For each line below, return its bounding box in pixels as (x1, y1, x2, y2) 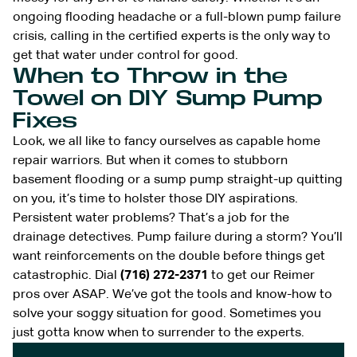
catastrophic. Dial (13, 269, 120, 282)
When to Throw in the (13, 64, 288, 88)
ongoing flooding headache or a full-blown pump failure (13, 10, 341, 24)
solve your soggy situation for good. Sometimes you (13, 307, 321, 320)
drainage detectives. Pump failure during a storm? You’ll (13, 230, 343, 244)
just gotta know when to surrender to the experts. (13, 326, 304, 339)
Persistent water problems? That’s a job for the (13, 211, 289, 225)
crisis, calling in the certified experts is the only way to (13, 29, 331, 43)
